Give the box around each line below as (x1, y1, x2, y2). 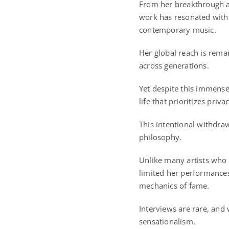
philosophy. (139, 132, 182, 142)
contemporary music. (139, 25, 216, 35)
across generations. (139, 60, 209, 71)
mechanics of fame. (139, 180, 210, 191)
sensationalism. (139, 216, 195, 226)
